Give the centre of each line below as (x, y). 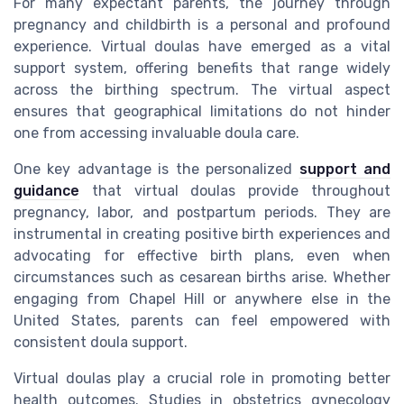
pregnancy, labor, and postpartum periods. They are (202, 212)
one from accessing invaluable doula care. (156, 133)
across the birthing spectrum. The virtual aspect (202, 89)
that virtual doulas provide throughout (235, 190)
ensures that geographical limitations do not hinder (202, 111)
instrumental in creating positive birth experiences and (202, 234)
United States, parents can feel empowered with (202, 320)
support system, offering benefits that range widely (202, 68)
